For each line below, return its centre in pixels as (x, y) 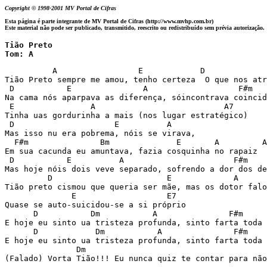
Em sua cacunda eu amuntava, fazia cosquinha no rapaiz (133, 151)
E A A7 (122, 106)
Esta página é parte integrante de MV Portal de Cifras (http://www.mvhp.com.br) (109, 21)
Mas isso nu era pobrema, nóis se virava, (103, 133)
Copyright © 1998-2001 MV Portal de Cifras (62, 8)
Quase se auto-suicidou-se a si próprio (98, 205)
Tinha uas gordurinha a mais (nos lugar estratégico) (129, 115)
